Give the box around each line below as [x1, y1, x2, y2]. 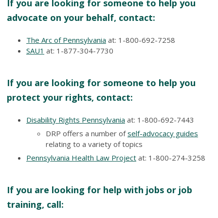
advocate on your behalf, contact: [7, 11, 155, 23]
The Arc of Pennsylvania [26, 35, 106, 45]
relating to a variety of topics [46, 139, 143, 149]
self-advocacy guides [127, 128, 198, 138]
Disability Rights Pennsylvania [26, 114, 125, 125]
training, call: [7, 198, 64, 210]
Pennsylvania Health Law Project [26, 152, 136, 163]
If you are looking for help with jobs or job [7, 183, 192, 196]
